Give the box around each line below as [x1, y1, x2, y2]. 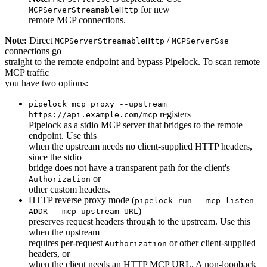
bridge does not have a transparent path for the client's [29, 162, 230, 173]
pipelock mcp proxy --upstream [29, 99, 167, 108]
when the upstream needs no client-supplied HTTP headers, [29, 141, 252, 151]
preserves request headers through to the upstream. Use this [29, 216, 250, 226]
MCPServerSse [172, 36, 229, 45]
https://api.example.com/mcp [29, 110, 157, 119]
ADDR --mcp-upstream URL [29, 206, 138, 216]
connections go [5, 45, 61, 56]
